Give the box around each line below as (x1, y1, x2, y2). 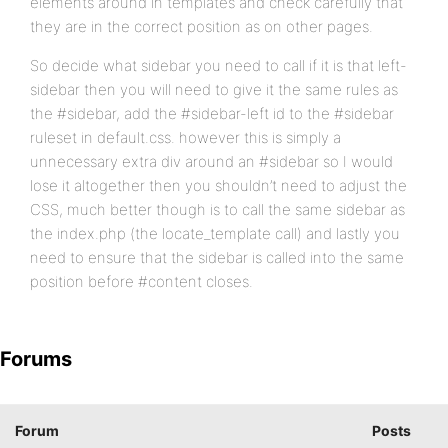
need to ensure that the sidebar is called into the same (30, 248, 404, 267)
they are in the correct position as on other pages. (30, 17, 373, 36)
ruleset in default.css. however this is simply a (30, 128, 341, 147)
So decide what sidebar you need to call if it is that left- (30, 56, 407, 75)
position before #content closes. (30, 272, 253, 291)
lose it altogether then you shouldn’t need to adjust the (30, 176, 407, 195)
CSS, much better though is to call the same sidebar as (30, 200, 405, 219)
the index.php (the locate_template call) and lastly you (30, 224, 400, 243)
